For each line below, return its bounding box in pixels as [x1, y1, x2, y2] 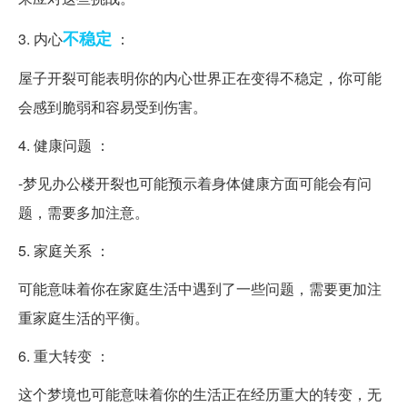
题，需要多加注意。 [18, 202, 149, 223]
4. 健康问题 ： [18, 134, 110, 156]
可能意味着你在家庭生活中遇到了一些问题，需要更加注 [18, 278, 382, 300]
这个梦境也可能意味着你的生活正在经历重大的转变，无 [18, 383, 382, 405]
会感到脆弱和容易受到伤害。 [18, 96, 207, 118]
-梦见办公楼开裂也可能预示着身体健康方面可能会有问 [18, 173, 372, 194]
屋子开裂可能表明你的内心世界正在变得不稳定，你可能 [18, 67, 382, 89]
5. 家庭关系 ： [18, 240, 110, 262]
